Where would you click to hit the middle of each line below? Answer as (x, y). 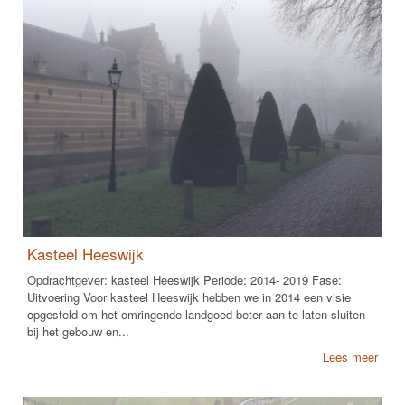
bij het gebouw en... (78, 332)
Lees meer (350, 357)
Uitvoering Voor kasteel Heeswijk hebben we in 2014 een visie (189, 297)
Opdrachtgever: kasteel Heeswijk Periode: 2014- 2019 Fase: (184, 280)
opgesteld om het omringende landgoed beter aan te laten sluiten (196, 315)
